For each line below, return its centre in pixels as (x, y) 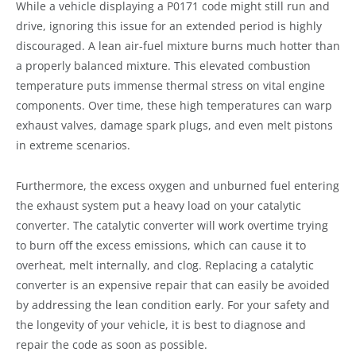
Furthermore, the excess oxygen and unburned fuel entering (178, 185)
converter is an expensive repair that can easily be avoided (173, 284)
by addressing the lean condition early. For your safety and (173, 304)
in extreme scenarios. (73, 145)
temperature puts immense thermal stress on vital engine (170, 85)
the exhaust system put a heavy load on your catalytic (159, 205)
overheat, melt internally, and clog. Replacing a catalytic (165, 265)
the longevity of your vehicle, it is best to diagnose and (161, 324)
